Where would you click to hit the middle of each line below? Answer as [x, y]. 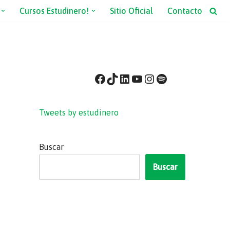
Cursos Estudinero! [54, 11]
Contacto [185, 11]
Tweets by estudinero [79, 112]
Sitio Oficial [131, 11]
